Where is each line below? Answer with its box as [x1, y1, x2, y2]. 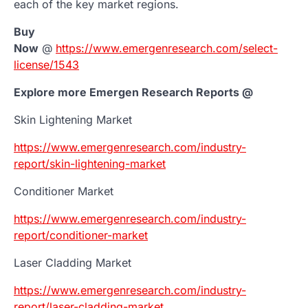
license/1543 [14, 57, 79, 71]
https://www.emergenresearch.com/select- [56, 41, 278, 55]
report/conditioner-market [14, 228, 148, 242]
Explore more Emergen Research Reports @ [14, 85, 253, 99]
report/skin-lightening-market [14, 156, 166, 170]
